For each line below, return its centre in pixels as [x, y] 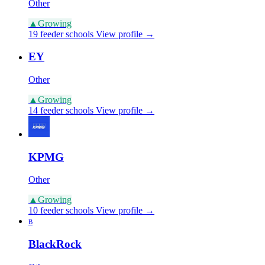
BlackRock [55, 244]
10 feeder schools [61, 211]
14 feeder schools [61, 111]
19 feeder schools [61, 34]
